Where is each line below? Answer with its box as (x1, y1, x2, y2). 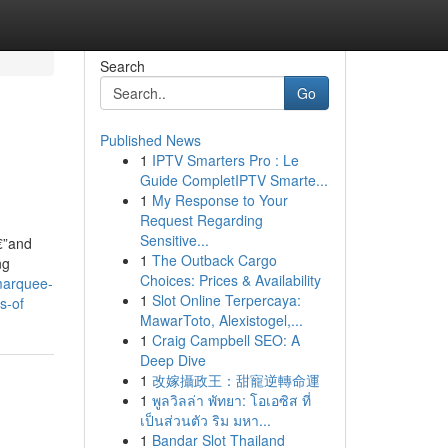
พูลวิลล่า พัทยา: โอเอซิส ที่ (151, 390, 311, 410)
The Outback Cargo (151, 250, 277, 270)
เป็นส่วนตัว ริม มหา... (139, 410, 271, 430)
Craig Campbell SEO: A (151, 330, 300, 350)
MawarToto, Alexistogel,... (139, 310, 303, 330)
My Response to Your (151, 190, 288, 210)
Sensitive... (139, 230, 209, 250)
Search (99, 56, 145, 76)
